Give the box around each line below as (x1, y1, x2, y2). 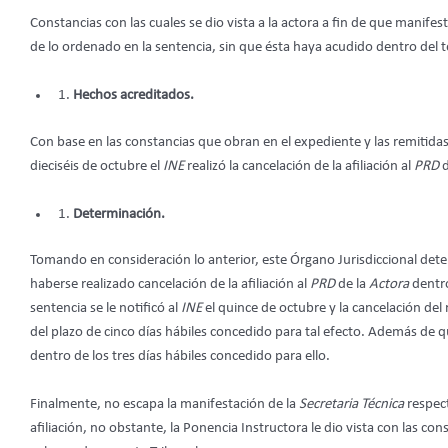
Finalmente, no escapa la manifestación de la (30, 397, 299, 413)
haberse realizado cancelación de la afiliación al (30, 277, 310, 293)
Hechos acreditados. (72, 88, 194, 104)
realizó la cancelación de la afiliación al (187, 158, 414, 174)
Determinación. (72, 206, 165, 222)
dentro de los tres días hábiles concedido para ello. (30, 349, 330, 365)
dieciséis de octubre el (30, 158, 163, 174)
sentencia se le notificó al (30, 301, 181, 317)
